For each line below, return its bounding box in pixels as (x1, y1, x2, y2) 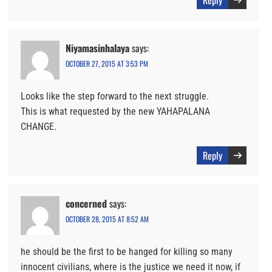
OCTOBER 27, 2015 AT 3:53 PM (66, 58, 148, 69)
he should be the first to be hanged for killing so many (21, 246, 233, 258)
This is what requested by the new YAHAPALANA (21, 106, 210, 118)
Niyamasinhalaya (66, 41, 129, 56)
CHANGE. (21, 121, 56, 133)
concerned (66, 196, 107, 211)
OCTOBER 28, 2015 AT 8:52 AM (66, 214, 149, 225)
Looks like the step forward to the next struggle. (21, 90, 209, 103)
